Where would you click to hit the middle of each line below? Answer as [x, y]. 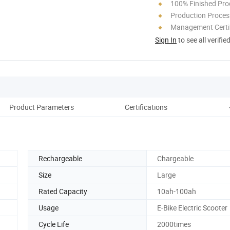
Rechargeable [60, 158]
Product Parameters [42, 107]
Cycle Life [54, 224]
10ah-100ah [177, 191]
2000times [174, 224]
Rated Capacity [63, 191]
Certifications [146, 107]
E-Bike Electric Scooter [192, 207]
